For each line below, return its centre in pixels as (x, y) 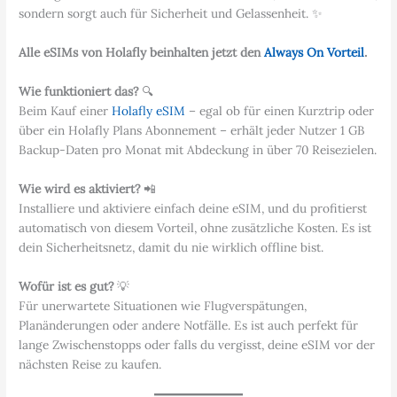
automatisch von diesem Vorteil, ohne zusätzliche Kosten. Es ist (195, 227)
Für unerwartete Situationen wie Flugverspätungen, (163, 305)
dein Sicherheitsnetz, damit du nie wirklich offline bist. (171, 247)
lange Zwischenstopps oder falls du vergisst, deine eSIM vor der (197, 344)
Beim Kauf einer (66, 111)
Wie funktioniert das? (81, 92)
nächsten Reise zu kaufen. (90, 364)
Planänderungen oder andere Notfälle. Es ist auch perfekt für (189, 325)
